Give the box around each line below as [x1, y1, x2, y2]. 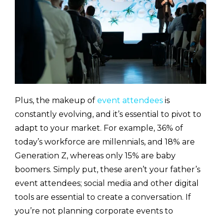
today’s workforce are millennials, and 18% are [15, 137, 195, 147]
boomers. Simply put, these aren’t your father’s [15, 165, 200, 175]
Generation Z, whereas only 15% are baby [15, 151, 176, 161]
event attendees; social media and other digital [15, 179, 199, 188]
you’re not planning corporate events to [15, 206, 173, 216]
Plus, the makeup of [15, 96, 97, 106]
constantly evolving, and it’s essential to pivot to [15, 110, 201, 119]
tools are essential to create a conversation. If [15, 192, 191, 202]
